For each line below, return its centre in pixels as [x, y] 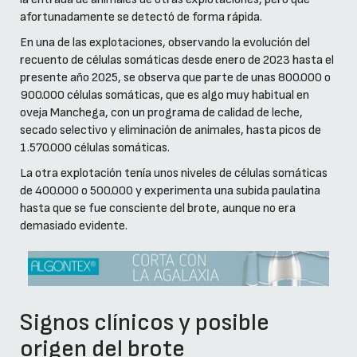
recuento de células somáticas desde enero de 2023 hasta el [177, 60]
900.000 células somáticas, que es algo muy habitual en [165, 95]
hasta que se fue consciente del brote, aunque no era [158, 208]
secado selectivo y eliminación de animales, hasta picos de [171, 130]
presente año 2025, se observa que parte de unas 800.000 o [175, 77]
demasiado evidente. [74, 226]
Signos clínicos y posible [145, 323]
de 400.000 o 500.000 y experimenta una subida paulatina [170, 190]
